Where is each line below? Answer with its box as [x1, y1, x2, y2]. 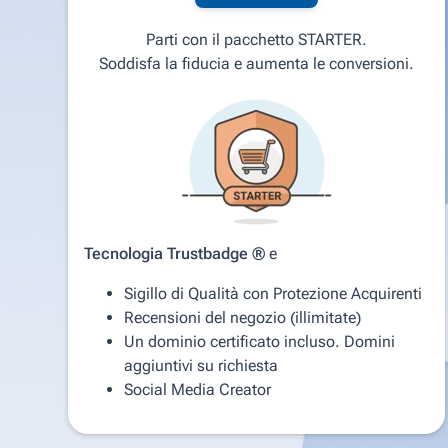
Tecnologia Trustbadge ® [84, 243, 265, 263]
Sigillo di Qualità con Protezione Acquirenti [124, 283, 422, 303]
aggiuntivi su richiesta [124, 355, 278, 375]
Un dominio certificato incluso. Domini [124, 331, 395, 351]
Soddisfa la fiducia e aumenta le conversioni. [99, 53, 415, 73]
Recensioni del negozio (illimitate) [124, 307, 361, 327]
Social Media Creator [124, 379, 271, 399]
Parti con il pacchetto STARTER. [146, 29, 368, 49]
